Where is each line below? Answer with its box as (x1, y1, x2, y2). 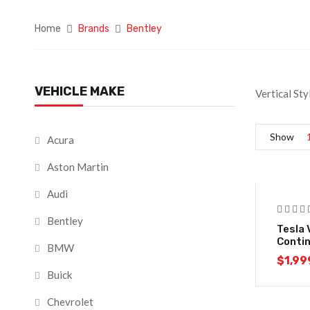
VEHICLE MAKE (35, 84, 125, 99)
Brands (78, 23, 109, 35)
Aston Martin (47, 161, 109, 173)
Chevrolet (47, 295, 93, 308)
